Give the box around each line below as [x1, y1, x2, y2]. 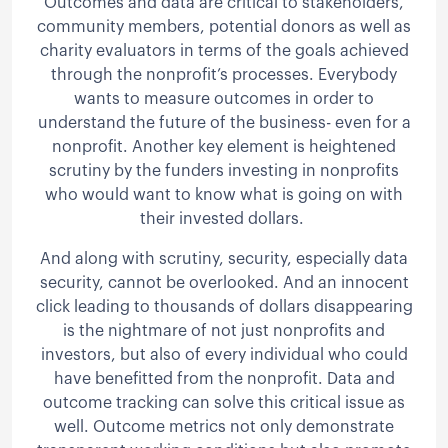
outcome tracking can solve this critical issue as [43, 394, 405, 411]
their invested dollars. [140, 210, 308, 227]
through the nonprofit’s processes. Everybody [51, 66, 397, 83]
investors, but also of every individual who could [40, 346, 408, 363]
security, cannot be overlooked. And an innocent [39, 274, 409, 291]
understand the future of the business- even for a [37, 114, 411, 131]
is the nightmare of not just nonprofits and [63, 322, 385, 339]
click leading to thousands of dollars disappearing [35, 298, 413, 315]
